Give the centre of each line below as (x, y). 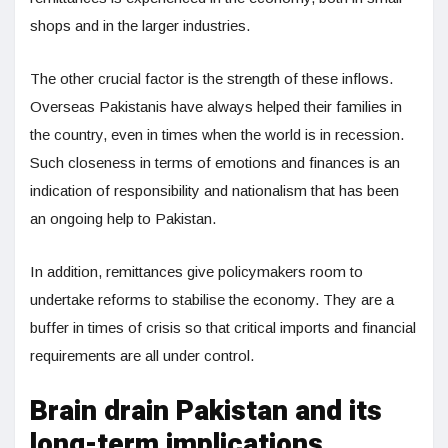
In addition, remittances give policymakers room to (196, 272)
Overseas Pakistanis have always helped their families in (216, 107)
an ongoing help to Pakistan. (123, 219)
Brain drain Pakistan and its (206, 412)
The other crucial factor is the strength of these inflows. (211, 79)
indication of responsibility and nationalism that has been (214, 191)
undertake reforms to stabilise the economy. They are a (212, 300)
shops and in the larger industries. (140, 26)
